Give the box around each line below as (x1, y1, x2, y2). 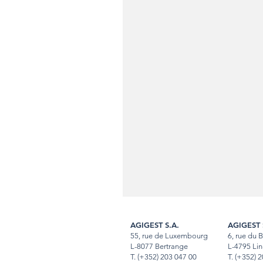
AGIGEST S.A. (130, 220, 179, 230)
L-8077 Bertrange (130, 242, 188, 251)
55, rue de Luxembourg (130, 231, 208, 240)
